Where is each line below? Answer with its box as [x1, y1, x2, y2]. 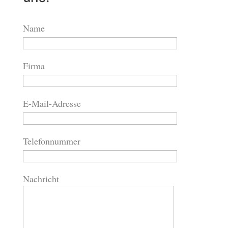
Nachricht [22, 173, 59, 185]
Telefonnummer [22, 135, 80, 147]
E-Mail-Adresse [22, 97, 81, 109]
